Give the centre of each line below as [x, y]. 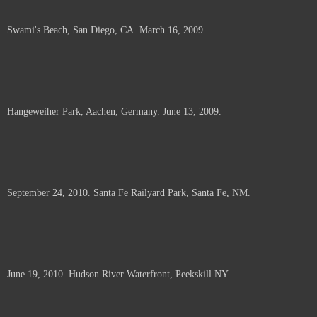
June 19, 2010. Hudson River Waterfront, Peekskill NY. [119, 274]
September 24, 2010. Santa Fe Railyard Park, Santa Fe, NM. [129, 193]
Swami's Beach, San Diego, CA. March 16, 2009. [106, 30]
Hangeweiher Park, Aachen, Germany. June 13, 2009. [114, 111]
